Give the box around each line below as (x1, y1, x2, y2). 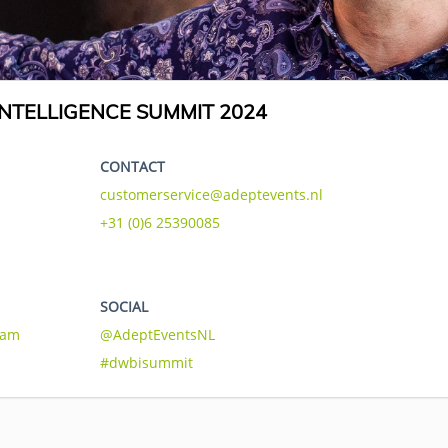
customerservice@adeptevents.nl (100, 185, 323, 204)
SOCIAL (100, 297, 148, 316)
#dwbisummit (100, 353, 193, 372)
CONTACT (100, 157, 165, 176)
